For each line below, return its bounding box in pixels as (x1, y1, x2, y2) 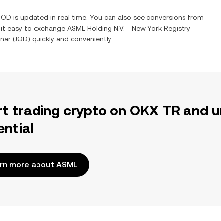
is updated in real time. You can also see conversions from (11, 13, 204, 21)
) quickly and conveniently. (28, 35, 112, 43)
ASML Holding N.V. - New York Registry (67, 24, 190, 32)
